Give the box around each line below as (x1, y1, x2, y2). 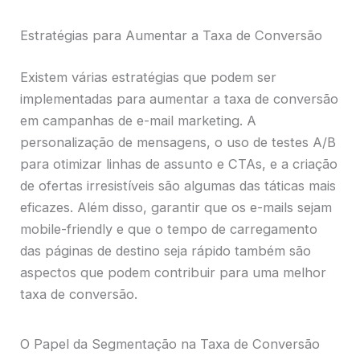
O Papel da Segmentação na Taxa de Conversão (20, 335, 321, 352)
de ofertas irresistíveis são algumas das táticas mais (20, 177, 337, 194)
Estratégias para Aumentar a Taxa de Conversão (20, 27, 323, 44)
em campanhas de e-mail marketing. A (20, 112, 257, 129)
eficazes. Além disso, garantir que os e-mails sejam (20, 198, 333, 215)
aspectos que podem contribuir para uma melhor (20, 264, 327, 280)
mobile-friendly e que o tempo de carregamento (20, 220, 318, 237)
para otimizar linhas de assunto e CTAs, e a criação (20, 155, 338, 172)
